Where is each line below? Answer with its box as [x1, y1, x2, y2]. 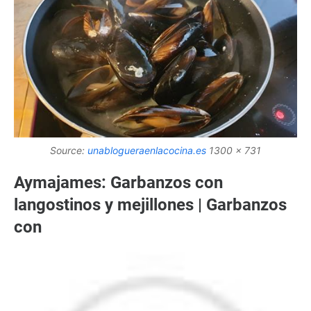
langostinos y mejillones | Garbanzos [14, 194, 287, 215]
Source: [50, 144, 87, 156]
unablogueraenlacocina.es [87, 144, 206, 156]
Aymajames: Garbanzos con [14, 172, 223, 192]
